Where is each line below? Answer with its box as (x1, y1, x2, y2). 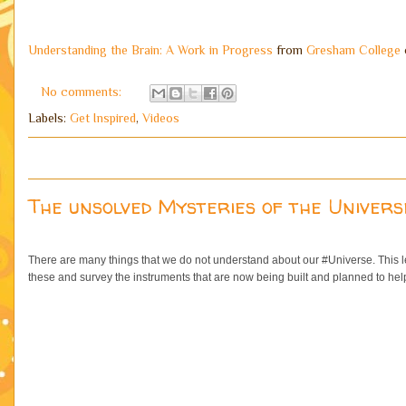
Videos (142, 111, 179, 125)
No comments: (41, 83, 125, 99)
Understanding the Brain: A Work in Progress (28, 43, 273, 57)
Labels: (28, 111, 70, 125)
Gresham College (306, 43, 401, 57)
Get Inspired (70, 111, 136, 125)
